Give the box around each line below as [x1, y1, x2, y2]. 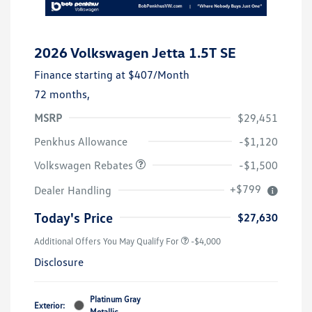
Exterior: [34, 299, 65, 311]
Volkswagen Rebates [34, 157, 136, 172]
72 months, [34, 86, 90, 101]
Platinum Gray [90, 293, 141, 304]
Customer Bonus [88, 122, 158, 133]
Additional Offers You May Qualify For [34, 235, 179, 247]
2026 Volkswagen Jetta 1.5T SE [34, 43, 236, 61]
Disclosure [34, 254, 84, 269]
